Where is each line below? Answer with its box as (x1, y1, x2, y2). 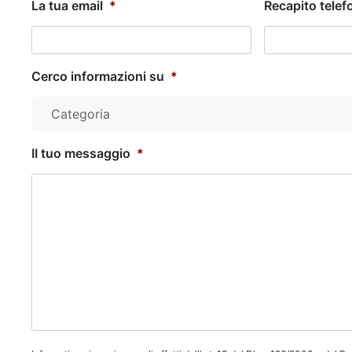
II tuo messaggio (31, 145, 130, 161)
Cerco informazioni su (31, 68, 164, 84)
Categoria (51, 106, 110, 122)
